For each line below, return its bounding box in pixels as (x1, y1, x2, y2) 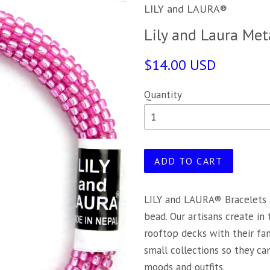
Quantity (144, 88, 182, 101)
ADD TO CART (154, 155, 223, 167)
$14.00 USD (144, 55, 216, 74)
